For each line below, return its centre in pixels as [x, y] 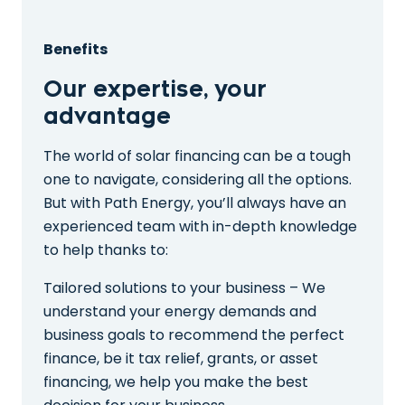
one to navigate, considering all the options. [198, 179]
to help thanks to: [106, 250]
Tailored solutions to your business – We [184, 287]
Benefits [75, 49]
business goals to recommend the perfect [194, 334]
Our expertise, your [155, 89]
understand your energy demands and [180, 311]
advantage [107, 116]
